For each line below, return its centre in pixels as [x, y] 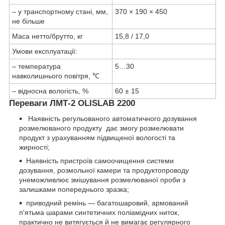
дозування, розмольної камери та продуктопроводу [104, 170]
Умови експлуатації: [45, 51]
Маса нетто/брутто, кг [47, 36]
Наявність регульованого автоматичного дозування [111, 118]
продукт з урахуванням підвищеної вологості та [97, 137]
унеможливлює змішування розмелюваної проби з [102, 180]
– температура [36, 67]
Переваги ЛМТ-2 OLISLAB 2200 [72, 103]
